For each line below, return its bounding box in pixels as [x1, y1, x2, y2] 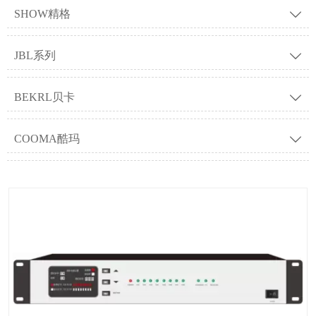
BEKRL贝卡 [14, 91, 75, 104]
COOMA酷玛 [14, 133, 80, 145]
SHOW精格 [14, 8, 71, 20]
